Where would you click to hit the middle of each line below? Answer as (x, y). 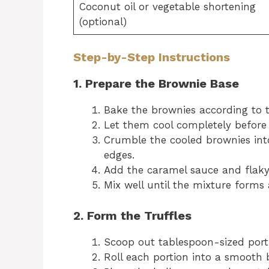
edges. (119, 155)
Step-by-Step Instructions (152, 57)
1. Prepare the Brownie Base (156, 83)
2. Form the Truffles (132, 215)
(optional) (103, 21)
